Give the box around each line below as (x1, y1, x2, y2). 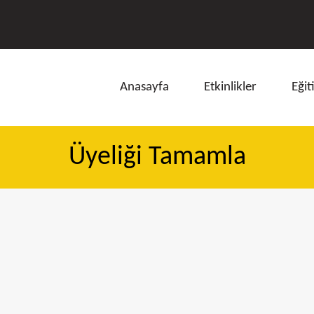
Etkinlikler (204, 81, 257, 94)
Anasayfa (120, 81, 169, 94)
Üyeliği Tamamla (68, 144, 246, 171)
